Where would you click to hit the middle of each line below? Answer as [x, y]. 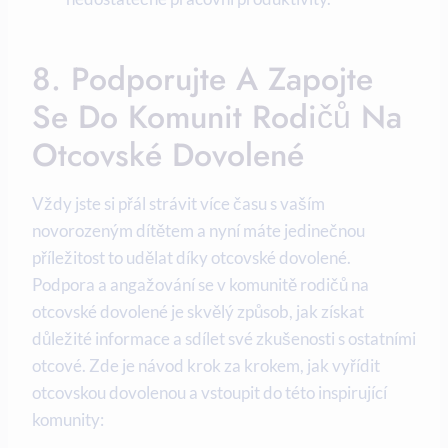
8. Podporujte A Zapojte [202, 78]
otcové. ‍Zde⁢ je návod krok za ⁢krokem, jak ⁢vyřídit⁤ [206, 365]
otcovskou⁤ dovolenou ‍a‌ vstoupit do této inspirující [209, 392]
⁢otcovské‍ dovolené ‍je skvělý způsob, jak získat [198, 311]
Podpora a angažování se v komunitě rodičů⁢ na [200, 284]
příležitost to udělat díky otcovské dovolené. [191, 257]
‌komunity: [68, 419]
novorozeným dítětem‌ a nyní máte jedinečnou [198, 230]
